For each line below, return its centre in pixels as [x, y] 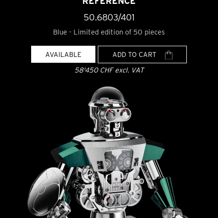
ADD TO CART [135, 54]
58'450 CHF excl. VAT [109, 70]
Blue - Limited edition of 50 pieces [109, 32]
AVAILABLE [64, 54]
